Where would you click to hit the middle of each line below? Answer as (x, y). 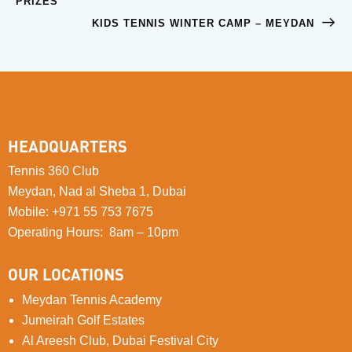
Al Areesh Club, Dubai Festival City (120, 340)
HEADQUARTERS (68, 146)
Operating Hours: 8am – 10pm (93, 233)
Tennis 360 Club (53, 171)
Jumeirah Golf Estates (83, 320)
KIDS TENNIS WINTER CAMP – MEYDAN (205, 23)
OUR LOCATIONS (66, 274)
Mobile (27, 212)
